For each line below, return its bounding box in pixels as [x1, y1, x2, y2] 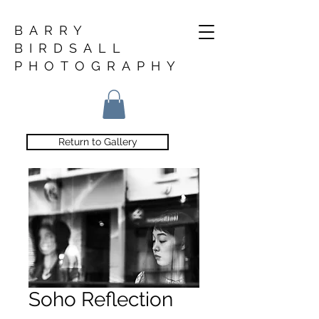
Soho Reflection [28, 287, 173, 311]
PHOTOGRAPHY [14, 58, 182, 73]
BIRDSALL [14, 41, 126, 56]
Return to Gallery [58, 135, 137, 147]
